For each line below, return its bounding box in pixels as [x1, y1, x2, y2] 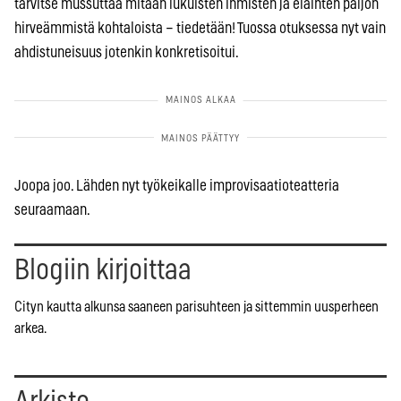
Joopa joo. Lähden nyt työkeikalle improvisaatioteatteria [14, 177, 339, 193]
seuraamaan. [14, 201, 90, 218]
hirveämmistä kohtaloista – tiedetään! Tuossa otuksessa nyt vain [14, 20, 386, 36]
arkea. [14, 320, 47, 336]
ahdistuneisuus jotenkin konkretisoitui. [14, 44, 239, 60]
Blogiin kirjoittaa [14, 255, 192, 285]
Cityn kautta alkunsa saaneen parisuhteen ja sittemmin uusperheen [14, 299, 379, 314]
